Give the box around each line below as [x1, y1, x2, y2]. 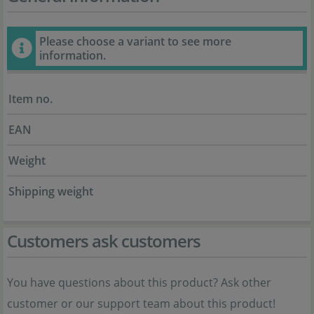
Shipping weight [8, 184, 93, 200]
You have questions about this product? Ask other [7, 275, 271, 291]
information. [39, 48, 106, 64]
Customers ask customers [7, 229, 200, 253]
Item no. [8, 91, 53, 107]
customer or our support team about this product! [7, 296, 275, 312]
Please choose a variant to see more [39, 34, 231, 50]
